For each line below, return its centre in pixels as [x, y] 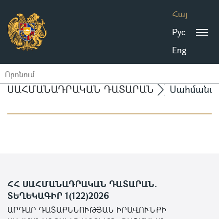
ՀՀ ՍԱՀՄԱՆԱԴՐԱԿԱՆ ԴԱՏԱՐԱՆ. [82, 184]
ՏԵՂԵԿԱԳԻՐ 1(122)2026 [58, 196]
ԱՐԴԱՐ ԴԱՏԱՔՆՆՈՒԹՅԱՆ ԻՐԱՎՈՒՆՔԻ [87, 209]
